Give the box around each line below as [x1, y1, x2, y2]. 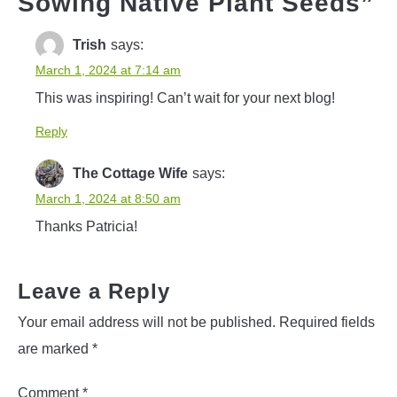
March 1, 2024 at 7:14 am [35, 62, 181, 77]
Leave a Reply [18, 278, 170, 303]
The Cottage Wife [73, 165, 188, 181]
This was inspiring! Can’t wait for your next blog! [35, 90, 335, 105]
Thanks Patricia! [35, 218, 137, 234]
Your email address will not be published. [18, 314, 276, 330]
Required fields [279, 314, 375, 330]
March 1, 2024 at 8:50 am [35, 191, 181, 206]
